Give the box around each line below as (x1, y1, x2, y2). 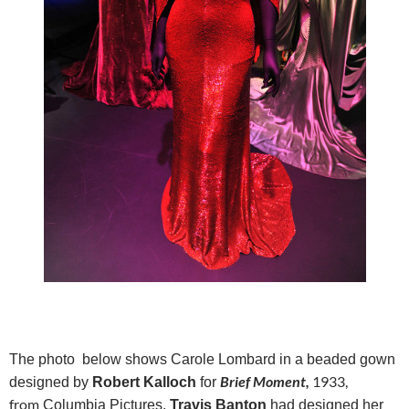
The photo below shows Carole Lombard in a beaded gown (9, 351, 395, 367)
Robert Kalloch (92, 373, 196, 390)
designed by (9, 373, 92, 390)
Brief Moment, (220, 372, 309, 390)
